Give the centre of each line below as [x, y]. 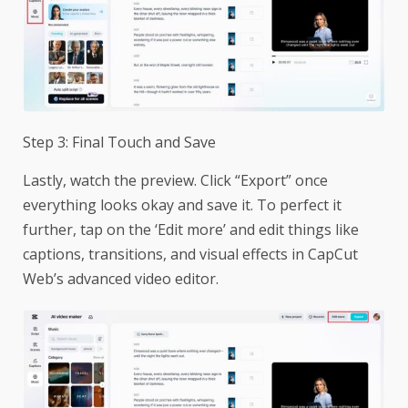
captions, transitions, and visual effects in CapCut [190, 254]
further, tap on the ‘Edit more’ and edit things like [191, 229]
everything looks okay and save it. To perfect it [182, 204]
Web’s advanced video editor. [121, 278]
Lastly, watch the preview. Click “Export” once [175, 180]
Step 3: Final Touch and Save [119, 142]
